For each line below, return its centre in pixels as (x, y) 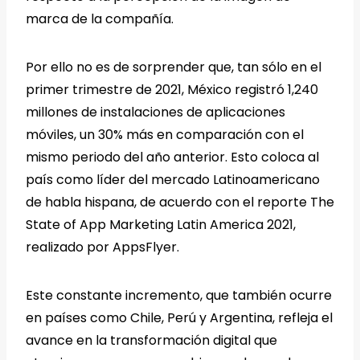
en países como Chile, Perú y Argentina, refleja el (179, 318)
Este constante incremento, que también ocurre (179, 296)
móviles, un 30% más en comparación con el (165, 135)
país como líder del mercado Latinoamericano (173, 180)
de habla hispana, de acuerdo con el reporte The (180, 202)
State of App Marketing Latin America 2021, (161, 225)
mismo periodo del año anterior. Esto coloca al (172, 157)
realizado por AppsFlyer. (102, 247)
